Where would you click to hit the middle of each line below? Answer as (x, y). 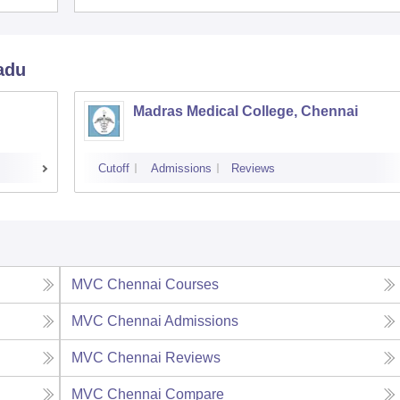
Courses (192, 284)
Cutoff (114, 168)
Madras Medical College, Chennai (246, 111)
